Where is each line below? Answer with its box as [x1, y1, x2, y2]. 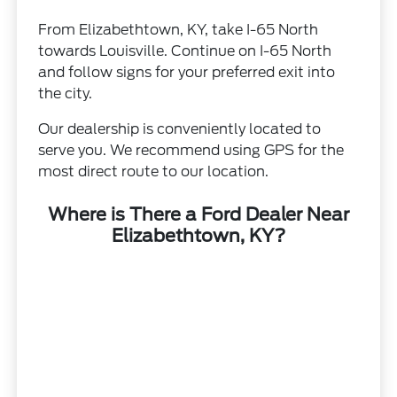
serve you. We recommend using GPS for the [38, 142, 345, 160]
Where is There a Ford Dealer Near [48, 204, 349, 226]
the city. [38, 85, 93, 103]
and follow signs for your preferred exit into [38, 64, 336, 82]
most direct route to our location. [38, 163, 269, 181]
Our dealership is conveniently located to [38, 121, 322, 138]
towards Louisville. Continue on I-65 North [38, 43, 332, 60]
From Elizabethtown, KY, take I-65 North [38, 21, 319, 39]
